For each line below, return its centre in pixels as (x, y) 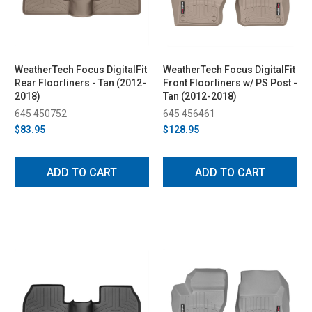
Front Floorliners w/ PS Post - (230, 83)
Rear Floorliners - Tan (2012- (80, 83)
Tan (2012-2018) (200, 96)
